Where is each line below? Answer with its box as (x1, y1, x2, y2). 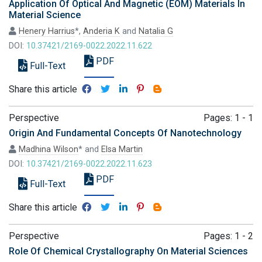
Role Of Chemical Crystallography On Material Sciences (9, 246, 248, 257)
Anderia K (83, 26, 120, 36)
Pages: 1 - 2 (204, 230, 253, 242)
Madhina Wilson (19, 144, 78, 154)
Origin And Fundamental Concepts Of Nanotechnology (9, 127, 242, 139)
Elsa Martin (101, 144, 143, 154)
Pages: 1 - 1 (204, 112, 253, 123)
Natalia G (139, 26, 173, 36)
